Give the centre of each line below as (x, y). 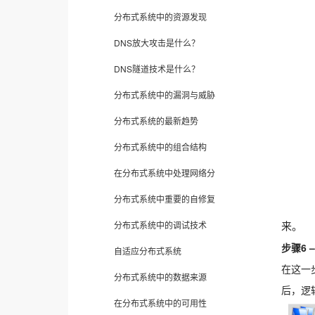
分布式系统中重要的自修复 (165, 199)
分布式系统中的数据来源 (160, 277)
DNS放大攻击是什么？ (157, 43)
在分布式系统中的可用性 (160, 303)
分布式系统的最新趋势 (156, 121)
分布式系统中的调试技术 (160, 225)
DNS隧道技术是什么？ (157, 69)
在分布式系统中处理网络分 (165, 173)
